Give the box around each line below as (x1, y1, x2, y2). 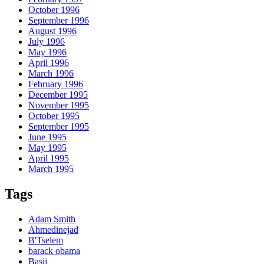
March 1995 (28, 164, 74, 174)
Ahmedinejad (28, 225, 78, 235)
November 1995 (28, 100, 89, 111)
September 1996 (28, 15, 89, 26)
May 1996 (28, 47, 67, 58)
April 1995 (28, 153, 69, 164)
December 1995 (28, 90, 88, 100)
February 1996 (28, 79, 83, 90)
